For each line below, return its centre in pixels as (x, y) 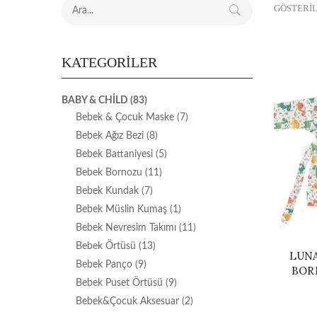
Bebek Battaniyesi (114, 154)
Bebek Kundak (107, 191)
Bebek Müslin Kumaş (121, 209)
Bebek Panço (104, 265)
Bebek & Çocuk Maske (125, 117)
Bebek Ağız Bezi (110, 136)
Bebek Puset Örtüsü (119, 283)
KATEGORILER (109, 62)
